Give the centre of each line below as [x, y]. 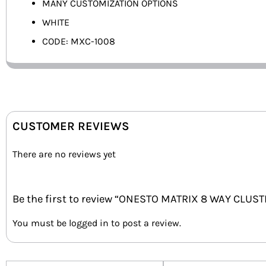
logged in [89, 223]
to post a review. [145, 223]
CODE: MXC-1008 [79, 42]
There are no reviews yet [64, 154]
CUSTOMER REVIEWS [71, 126]
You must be [41, 223]
